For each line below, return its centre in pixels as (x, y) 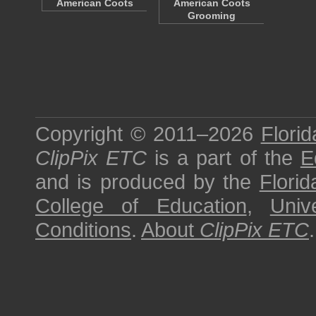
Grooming (212, 16)
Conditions (83, 230)
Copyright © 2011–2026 (148, 134)
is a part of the (224, 158)
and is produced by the (147, 182)
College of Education (141, 206)
